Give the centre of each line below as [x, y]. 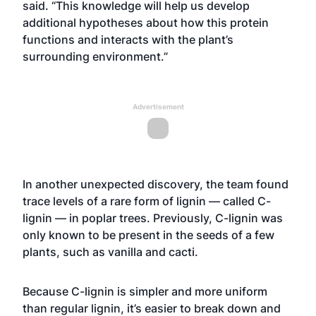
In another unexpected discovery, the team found [156, 184]
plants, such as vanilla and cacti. [110, 251]
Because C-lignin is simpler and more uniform [145, 291]
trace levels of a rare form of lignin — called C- [147, 201]
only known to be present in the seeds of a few [148, 235]
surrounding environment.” [95, 56]
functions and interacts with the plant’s [128, 39]
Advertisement [158, 106]
